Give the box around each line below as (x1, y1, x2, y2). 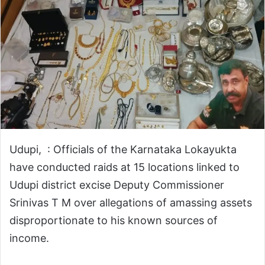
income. (9, 231, 49, 244)
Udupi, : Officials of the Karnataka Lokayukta (9, 143, 237, 156)
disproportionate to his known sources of (9, 214, 218, 227)
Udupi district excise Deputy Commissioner (9, 178, 224, 191)
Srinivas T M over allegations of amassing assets (9, 196, 252, 209)
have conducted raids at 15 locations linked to (9, 160, 240, 173)
